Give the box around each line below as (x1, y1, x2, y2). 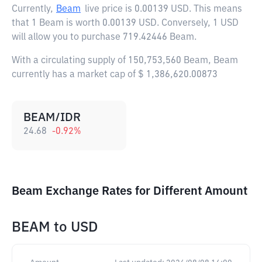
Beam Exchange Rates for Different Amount (12, 185, 247, 197)
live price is (85, 5, 135, 14)
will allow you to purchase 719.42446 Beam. (12, 33, 196, 42)
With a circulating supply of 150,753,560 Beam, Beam (12, 56, 238, 65)
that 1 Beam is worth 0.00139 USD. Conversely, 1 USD (12, 19, 239, 28)
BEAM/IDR (23, 112, 81, 123)
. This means (189, 5, 242, 14)
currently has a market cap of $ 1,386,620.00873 (12, 70, 218, 80)
